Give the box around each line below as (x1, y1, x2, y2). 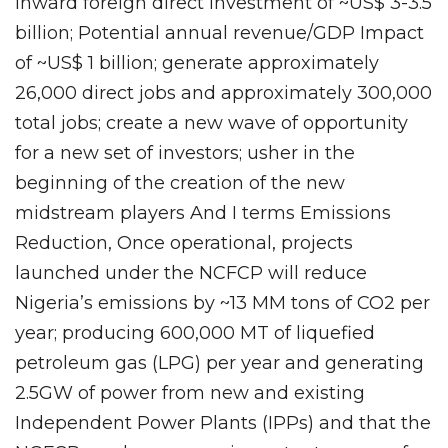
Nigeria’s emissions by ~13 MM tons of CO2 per (15, 292, 430, 315)
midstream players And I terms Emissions (15, 202, 391, 225)
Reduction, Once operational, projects (15, 232, 353, 255)
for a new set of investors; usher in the (15, 142, 355, 165)
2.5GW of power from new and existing (15, 382, 365, 405)
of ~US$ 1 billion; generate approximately (15, 52, 379, 75)
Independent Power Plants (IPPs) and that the (15, 412, 431, 435)
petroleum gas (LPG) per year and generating (15, 352, 424, 375)
